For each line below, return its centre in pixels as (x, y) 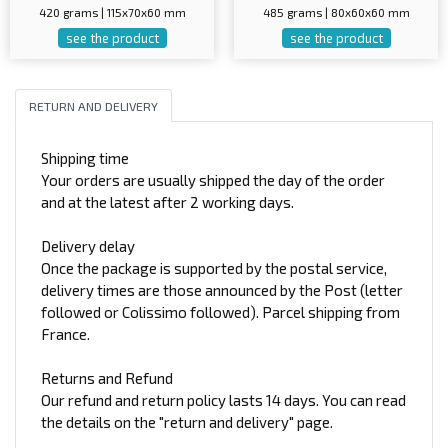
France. (65, 334)
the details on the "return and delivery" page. (187, 422)
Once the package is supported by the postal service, (214, 268)
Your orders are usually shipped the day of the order (213, 180)
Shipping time (85, 158)
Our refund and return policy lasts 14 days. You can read (223, 400)
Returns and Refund (107, 378)
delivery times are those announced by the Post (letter (222, 290)
